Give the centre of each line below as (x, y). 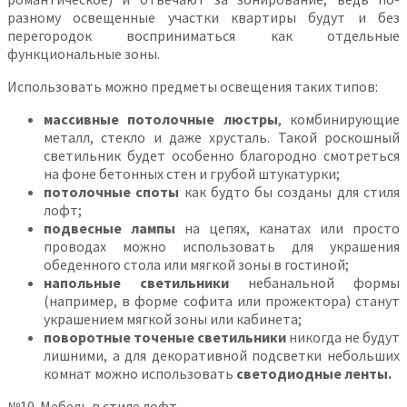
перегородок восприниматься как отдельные (203, 35)
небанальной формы (314, 282)
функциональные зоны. (84, 53)
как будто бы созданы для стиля (290, 191)
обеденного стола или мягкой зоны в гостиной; (196, 264)
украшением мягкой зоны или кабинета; (173, 318)
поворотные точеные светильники (165, 337)
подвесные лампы (109, 228)
